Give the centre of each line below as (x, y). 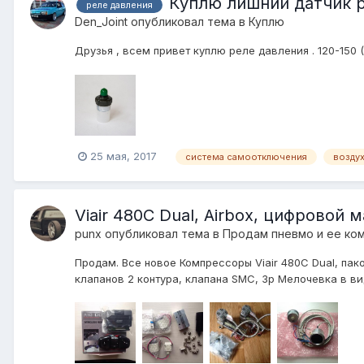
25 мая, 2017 (123, 156)
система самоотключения (246, 156)
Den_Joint (101, 22)
